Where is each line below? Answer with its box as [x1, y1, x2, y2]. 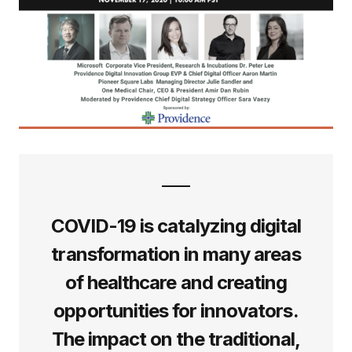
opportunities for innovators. [53, 299, 299, 322]
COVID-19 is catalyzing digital [50, 214, 302, 237]
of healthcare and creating [64, 270, 288, 294]
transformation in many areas [51, 242, 301, 266]
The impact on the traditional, [51, 327, 301, 350]
